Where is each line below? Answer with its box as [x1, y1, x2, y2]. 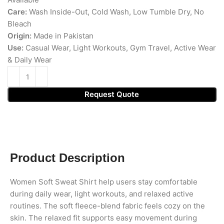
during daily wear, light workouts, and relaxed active [10, 189, 193, 199]
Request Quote [84, 89, 139, 99]
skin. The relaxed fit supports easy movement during [10, 213, 197, 223]
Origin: [7, 31, 31, 41]
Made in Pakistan [31, 31, 93, 41]
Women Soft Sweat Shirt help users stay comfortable [10, 177, 197, 187]
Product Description [10, 151, 125, 165]
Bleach [7, 19, 31, 29]
